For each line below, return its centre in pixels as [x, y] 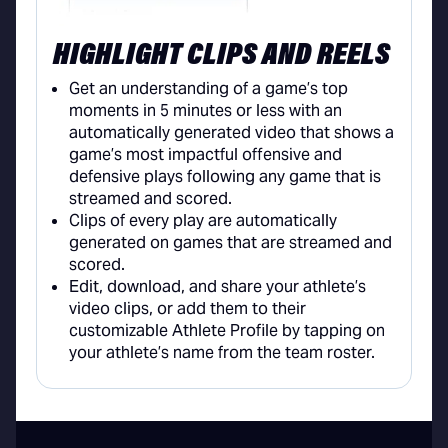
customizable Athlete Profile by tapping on [227, 331]
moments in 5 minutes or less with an [205, 111]
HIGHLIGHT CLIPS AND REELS [221, 56]
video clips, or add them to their [187, 309]
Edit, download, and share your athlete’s [217, 287]
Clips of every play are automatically [203, 221]
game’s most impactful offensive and [205, 155]
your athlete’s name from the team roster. [222, 353]
